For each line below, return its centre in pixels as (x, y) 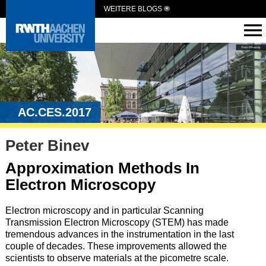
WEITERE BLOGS (133, 9)
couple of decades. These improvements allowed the (116, 246)
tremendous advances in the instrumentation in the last (119, 235)
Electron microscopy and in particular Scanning (104, 211)
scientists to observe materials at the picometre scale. (117, 258)
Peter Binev (47, 146)
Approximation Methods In (102, 168)
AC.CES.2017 (55, 112)
